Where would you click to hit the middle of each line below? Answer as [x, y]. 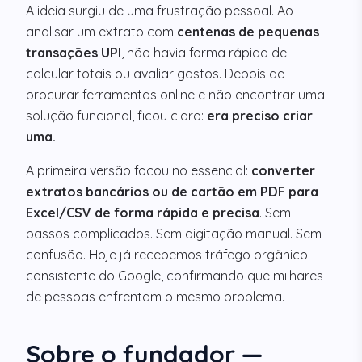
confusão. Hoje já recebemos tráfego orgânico [167, 255]
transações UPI [74, 53]
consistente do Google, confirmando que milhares [175, 276]
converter [283, 171]
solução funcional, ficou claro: [116, 116]
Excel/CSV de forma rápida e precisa [143, 213]
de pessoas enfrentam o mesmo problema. [155, 297]
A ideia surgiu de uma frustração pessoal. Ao [160, 11]
